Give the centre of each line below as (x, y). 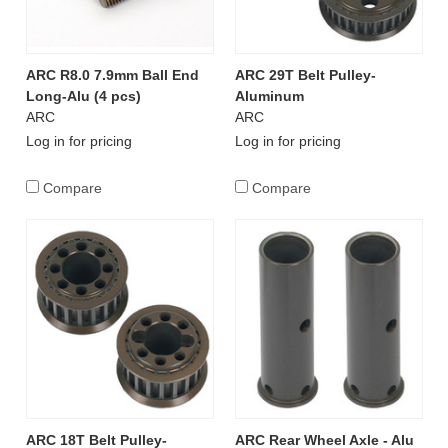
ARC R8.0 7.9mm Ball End (112, 74)
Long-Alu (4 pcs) (83, 95)
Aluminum (269, 95)
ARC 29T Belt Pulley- (305, 74)
